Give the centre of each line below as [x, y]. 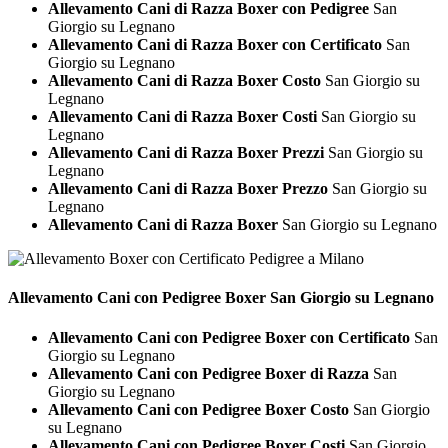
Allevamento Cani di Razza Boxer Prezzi [186, 153]
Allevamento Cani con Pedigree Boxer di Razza [208, 373]
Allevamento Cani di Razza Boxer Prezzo [188, 189]
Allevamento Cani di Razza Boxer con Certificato [215, 45]
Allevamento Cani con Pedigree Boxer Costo [198, 409]
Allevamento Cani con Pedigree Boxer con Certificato [229, 337]
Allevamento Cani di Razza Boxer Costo [184, 81]
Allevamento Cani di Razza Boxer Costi [182, 117]
